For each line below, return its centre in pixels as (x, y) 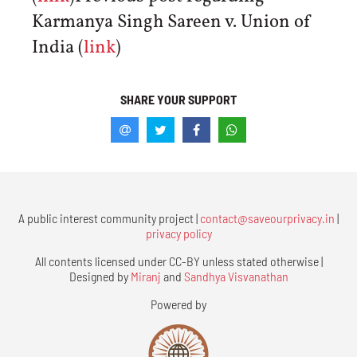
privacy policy (178, 233)
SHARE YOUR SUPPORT (178, 99)
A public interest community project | (109, 218)
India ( (58, 48)
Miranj (145, 276)
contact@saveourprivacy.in (267, 218)
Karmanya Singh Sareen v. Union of (172, 23)
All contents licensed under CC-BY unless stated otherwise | (178, 261)
